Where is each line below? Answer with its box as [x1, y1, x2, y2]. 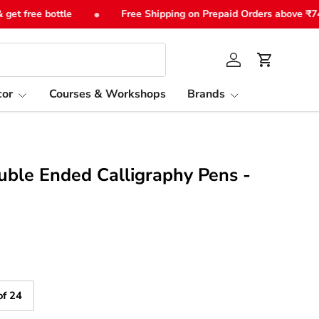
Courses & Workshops [49, 86, 166, 102]
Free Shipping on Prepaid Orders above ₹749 [102, 7, 310, 21]
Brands [187, 86, 225, 102]
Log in [232, 59, 264, 75]
